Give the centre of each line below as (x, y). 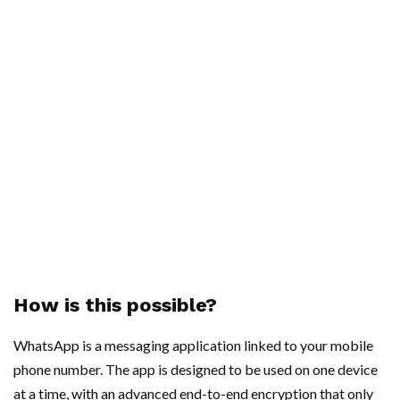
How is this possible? (115, 304)
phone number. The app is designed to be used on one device (196, 369)
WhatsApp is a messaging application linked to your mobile (193, 345)
